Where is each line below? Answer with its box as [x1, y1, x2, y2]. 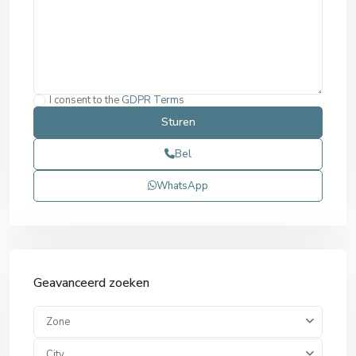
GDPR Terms [122, 92, 184, 107]
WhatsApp [157, 178, 208, 193]
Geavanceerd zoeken [33, 273, 149, 292]
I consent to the [49, 92, 122, 107]
